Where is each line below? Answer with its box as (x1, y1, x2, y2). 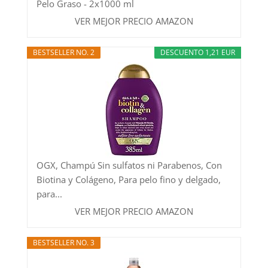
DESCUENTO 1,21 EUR (160, 47, 236, 57)
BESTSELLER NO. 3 (32, 237, 95, 248)
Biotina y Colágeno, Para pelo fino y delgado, (36, 173, 221, 185)
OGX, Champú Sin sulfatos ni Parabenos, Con (36, 159, 222, 171)
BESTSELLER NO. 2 (32, 47, 95, 57)
